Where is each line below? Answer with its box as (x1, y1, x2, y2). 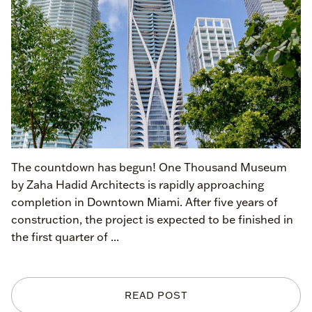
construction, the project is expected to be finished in (11, 212, 293, 226)
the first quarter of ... (11, 230, 119, 244)
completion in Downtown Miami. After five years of (11, 195, 278, 209)
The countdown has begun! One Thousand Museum (11, 160, 287, 174)
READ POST (124, 289, 188, 302)
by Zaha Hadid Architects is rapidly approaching (11, 178, 264, 192)
